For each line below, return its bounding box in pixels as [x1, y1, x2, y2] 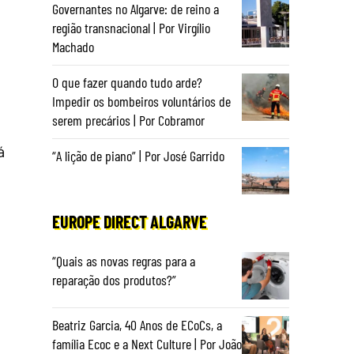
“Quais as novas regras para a [52, 252, 195, 269]
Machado [52, 38, 94, 55]
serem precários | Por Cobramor [52, 111, 205, 129]
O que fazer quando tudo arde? [52, 73, 202, 91]
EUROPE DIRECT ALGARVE [52, 211, 207, 232]
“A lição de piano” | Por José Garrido [52, 147, 224, 164]
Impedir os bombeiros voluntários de [52, 92, 231, 110]
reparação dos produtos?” [52, 271, 176, 288]
